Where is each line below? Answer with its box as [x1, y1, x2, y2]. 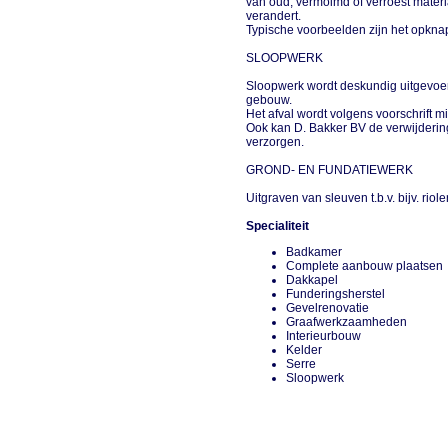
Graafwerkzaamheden [286, 315, 414, 329]
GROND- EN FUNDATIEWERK [246, 163, 417, 177]
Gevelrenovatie [286, 301, 376, 315]
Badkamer [286, 245, 349, 259]
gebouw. [246, 93, 296, 107]
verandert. [246, 9, 305, 23]
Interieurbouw [286, 329, 368, 343]
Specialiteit [246, 219, 310, 233]
